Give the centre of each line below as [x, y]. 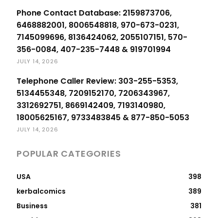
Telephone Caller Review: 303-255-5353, [97, 81]
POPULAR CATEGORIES [69, 153]
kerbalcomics [41, 191]
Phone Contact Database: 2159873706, [94, 13]
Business [32, 206]
